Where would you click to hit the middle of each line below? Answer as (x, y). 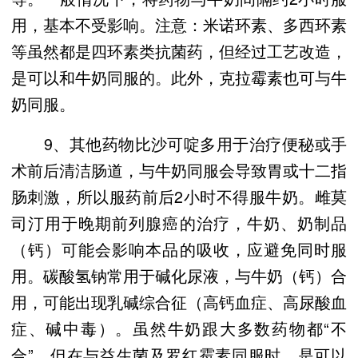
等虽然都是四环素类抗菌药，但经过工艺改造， (179, 50)
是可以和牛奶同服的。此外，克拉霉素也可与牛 (179, 77)
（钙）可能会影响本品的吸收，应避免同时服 (179, 249)
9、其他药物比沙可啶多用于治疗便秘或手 (179, 143)
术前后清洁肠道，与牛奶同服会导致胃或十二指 (179, 169)
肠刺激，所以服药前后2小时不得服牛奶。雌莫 (179, 196)
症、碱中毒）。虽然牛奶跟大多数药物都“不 (179, 328)
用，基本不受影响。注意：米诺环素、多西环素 (179, 24)
